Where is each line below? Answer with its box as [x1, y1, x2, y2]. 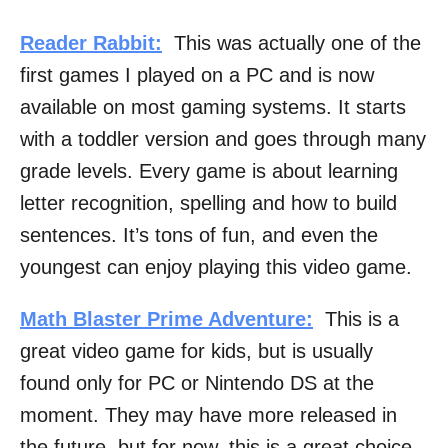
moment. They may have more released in [20, 404, 397, 427]
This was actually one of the [162, 32, 421, 55]
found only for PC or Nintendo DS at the [20, 372, 374, 395]
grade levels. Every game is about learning [20, 160, 398, 183]
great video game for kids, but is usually [20, 340, 373, 363]
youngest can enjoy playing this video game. [20, 256, 412, 279]
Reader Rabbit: [20, 32, 162, 55]
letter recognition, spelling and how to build [20, 192, 397, 215]
